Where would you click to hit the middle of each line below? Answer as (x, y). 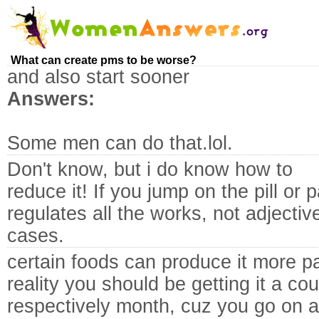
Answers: (51, 99)
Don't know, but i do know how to (150, 169)
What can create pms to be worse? (104, 60)
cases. (36, 236)
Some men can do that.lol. (120, 143)
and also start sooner (98, 77)
